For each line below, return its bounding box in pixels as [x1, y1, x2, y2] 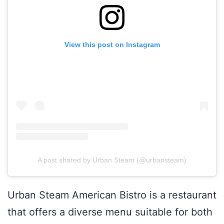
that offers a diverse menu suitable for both [7, 205, 212, 218]
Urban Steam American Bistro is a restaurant [7, 188, 216, 201]
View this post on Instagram [64, 40, 160, 49]
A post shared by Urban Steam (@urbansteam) [37, 155, 186, 164]
